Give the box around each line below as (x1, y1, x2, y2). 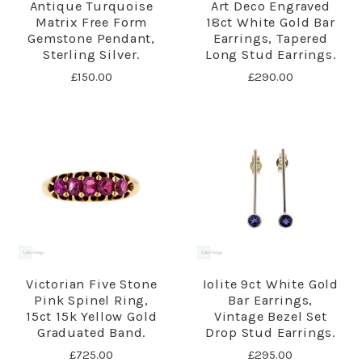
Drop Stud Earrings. (205, 324, 336, 340)
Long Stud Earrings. (204, 46, 336, 62)
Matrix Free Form (36, 14, 148, 30)
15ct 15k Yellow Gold (25, 308, 158, 324)
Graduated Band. (36, 324, 146, 340)
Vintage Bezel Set (213, 308, 327, 324)
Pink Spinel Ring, (34, 292, 149, 308)
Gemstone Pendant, (27, 30, 156, 46)
